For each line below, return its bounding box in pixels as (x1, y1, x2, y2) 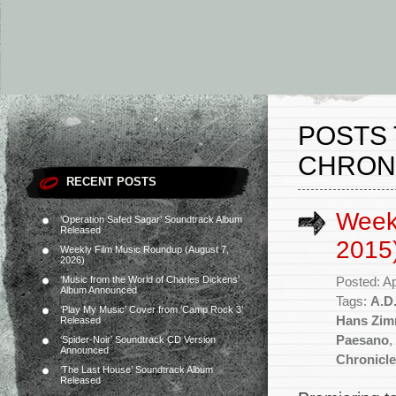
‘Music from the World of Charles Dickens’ (60, 274, 240, 285)
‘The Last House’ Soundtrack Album (60, 364, 213, 375)
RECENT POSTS (66, 175, 156, 188)
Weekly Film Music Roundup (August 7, (60, 244, 229, 255)
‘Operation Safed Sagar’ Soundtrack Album (60, 214, 242, 225)
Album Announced (60, 285, 137, 295)
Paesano (336, 333, 389, 347)
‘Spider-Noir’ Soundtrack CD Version (60, 334, 216, 345)
